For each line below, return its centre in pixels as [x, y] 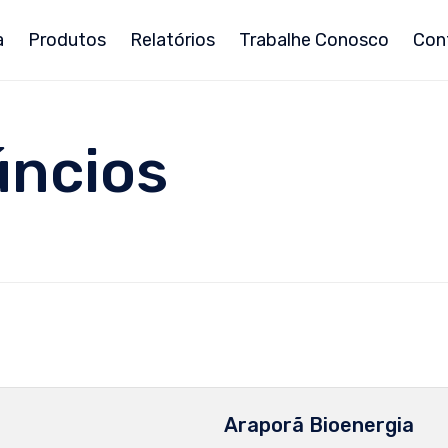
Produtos [66, 40]
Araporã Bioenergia [319, 425]
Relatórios [172, 40]
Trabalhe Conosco [313, 40]
